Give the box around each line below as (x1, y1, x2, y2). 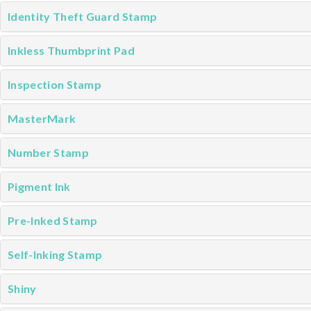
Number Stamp (8, 146, 89, 159)
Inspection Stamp (8, 78, 102, 91)
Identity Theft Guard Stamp (8, 10, 158, 23)
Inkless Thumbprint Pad (8, 44, 135, 57)
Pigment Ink (8, 180, 71, 193)
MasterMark (8, 112, 76, 125)
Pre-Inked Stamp (8, 214, 98, 227)
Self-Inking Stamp (8, 248, 103, 261)
